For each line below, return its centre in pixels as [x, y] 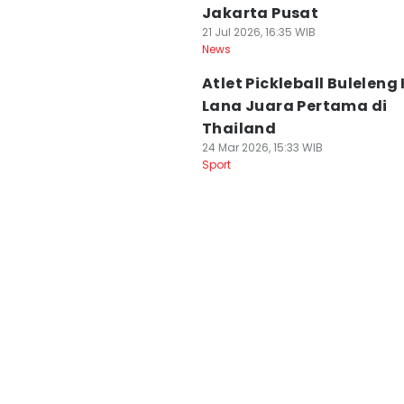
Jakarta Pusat [261, 13]
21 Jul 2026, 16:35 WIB [259, 32]
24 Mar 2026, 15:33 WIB [262, 147]
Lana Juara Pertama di [295, 106]
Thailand [239, 129]
